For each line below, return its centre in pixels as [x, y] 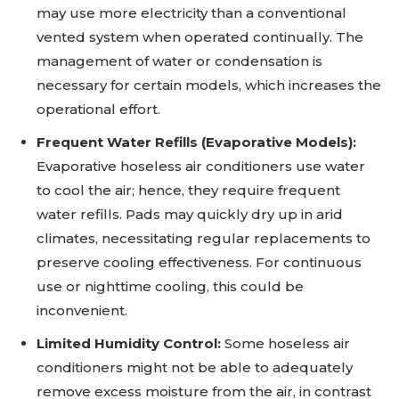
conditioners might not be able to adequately [195, 368]
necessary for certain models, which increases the [209, 85]
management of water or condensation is [179, 61]
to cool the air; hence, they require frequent [188, 191]
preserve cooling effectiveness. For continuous [199, 263]
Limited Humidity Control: [130, 344]
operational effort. [98, 110]
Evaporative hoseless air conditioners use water [201, 167]
